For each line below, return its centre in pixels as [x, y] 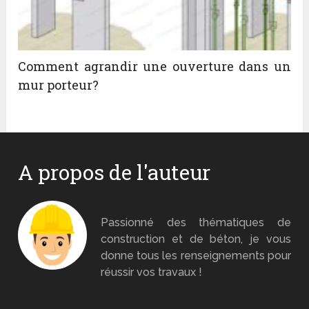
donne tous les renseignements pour [196, 256]
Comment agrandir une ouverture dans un [154, 67]
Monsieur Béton [145, 206]
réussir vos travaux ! [152, 272]
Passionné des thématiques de [196, 223]
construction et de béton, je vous [196, 239]
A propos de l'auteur [114, 172]
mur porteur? [59, 85]
